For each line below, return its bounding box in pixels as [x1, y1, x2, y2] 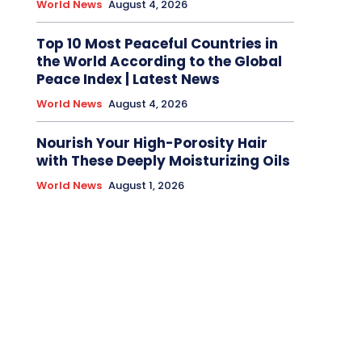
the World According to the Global [36, 51, 282, 71]
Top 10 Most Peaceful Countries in [36, 33, 278, 53]
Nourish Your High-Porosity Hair [36, 133, 267, 153]
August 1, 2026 [107, 177, 184, 193]
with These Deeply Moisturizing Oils [36, 150, 290, 170]
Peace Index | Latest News [36, 69, 220, 89]
